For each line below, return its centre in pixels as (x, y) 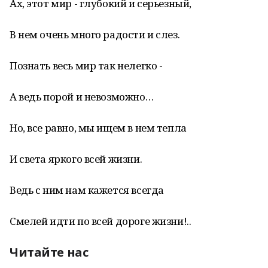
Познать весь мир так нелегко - (86, 66)
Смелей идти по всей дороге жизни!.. (100, 221)
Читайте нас (49, 252)
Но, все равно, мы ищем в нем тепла (98, 128)
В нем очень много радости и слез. (95, 34)
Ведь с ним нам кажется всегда (87, 190)
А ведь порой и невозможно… (82, 97)
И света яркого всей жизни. (76, 159)
